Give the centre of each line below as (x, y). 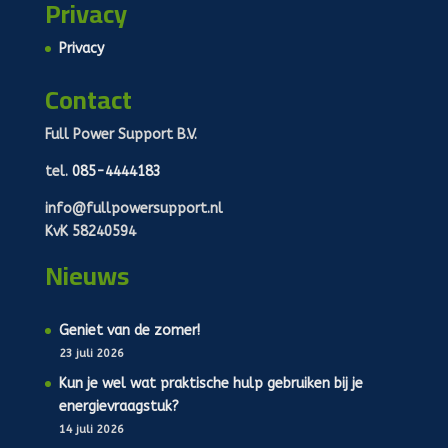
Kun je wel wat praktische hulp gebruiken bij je (210, 384)
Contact (88, 100)
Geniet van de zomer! (129, 331)
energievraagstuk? (118, 407)
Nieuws (86, 276)
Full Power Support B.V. (120, 135)
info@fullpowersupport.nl (133, 209)
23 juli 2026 (91, 354)
